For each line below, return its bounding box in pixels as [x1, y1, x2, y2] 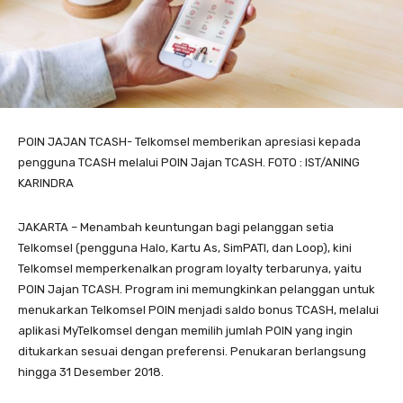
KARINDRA [18, 176, 74, 191]
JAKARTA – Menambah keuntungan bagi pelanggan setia [18, 220, 334, 235]
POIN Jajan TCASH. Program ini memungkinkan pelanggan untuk [18, 282, 375, 297]
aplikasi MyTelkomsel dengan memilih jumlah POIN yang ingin [18, 324, 353, 338]
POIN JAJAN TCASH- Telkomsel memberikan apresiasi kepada [18, 135, 361, 149]
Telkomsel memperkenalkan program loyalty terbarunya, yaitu [18, 262, 362, 276]
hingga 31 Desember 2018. [18, 365, 164, 380]
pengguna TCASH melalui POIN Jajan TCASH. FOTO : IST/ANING [18, 156, 360, 170]
